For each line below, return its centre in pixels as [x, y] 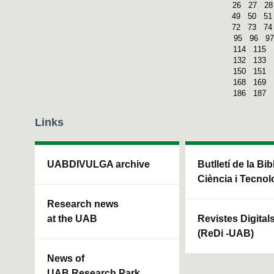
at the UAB [72, 218]
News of [66, 258]
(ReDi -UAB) [226, 233]
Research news [83, 204]
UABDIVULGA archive [98, 164]
